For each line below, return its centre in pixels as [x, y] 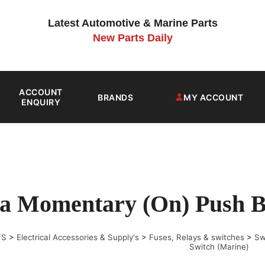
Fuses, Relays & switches [196, 237]
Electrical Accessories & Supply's [77, 237]
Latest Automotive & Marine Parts [132, 23]
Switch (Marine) [219, 247]
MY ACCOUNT [213, 97]
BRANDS [115, 97]
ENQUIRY [41, 102]
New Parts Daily [132, 38]
